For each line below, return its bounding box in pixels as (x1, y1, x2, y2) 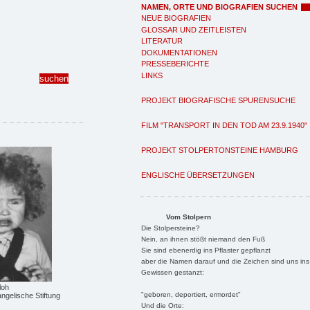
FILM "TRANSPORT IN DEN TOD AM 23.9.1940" (141, 120, 307, 129)
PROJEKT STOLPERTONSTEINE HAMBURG (141, 145, 298, 154)
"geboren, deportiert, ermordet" (140, 290, 241, 298)
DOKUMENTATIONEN (141, 48, 217, 57)
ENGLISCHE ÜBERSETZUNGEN (141, 170, 255, 179)
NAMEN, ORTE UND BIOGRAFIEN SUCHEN (141, 2, 298, 11)
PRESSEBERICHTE (141, 60, 209, 68)
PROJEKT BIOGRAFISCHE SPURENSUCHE (141, 95, 295, 104)
